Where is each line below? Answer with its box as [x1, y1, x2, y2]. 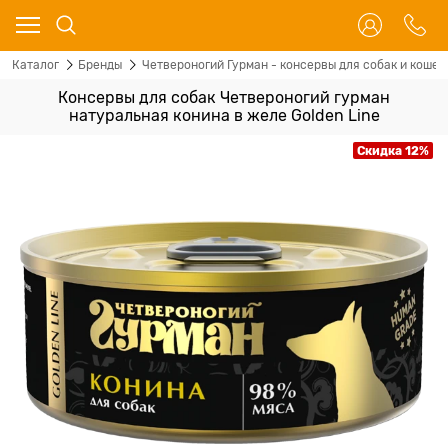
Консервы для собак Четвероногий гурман [58, 89, 390, 107]
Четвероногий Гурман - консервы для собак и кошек [141, 58, 445, 72]
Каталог [12, 58, 59, 72]
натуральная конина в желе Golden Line [68, 107, 380, 125]
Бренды [78, 58, 123, 72]
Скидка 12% [357, 144, 429, 158]
